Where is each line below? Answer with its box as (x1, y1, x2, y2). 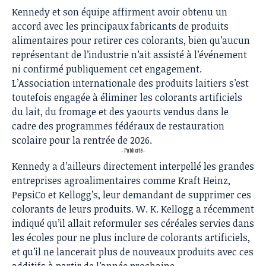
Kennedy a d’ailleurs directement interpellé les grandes (12, 159, 254, 173)
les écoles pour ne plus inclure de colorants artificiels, (12, 230, 250, 244)
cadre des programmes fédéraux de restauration (12, 119, 224, 132)
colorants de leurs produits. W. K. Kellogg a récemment (12, 202, 254, 216)
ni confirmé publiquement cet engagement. (12, 62, 202, 75)
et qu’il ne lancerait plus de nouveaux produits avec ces (12, 245, 254, 258)
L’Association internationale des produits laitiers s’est (12, 76, 249, 90)
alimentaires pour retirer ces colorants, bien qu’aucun (12, 33, 250, 47)
